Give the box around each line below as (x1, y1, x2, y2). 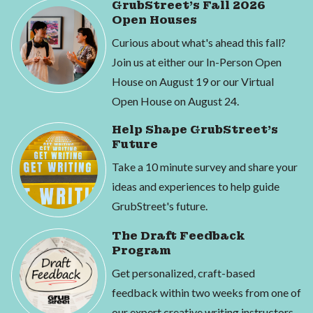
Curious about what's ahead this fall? (112, 36, 286, 50)
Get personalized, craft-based (112, 266, 255, 280)
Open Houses (112, 13, 197, 28)
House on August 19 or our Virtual (112, 75, 274, 89)
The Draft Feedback (112, 228, 245, 244)
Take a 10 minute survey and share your (112, 160, 298, 174)
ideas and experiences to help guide (112, 180, 279, 194)
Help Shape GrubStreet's (112, 122, 278, 138)
